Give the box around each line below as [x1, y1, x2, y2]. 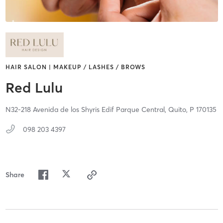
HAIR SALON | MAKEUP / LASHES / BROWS [5, 63, 145, 71]
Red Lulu [5, 79, 63, 97]
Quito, [168, 105, 190, 114]
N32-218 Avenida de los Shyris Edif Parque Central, [5, 105, 168, 114]
